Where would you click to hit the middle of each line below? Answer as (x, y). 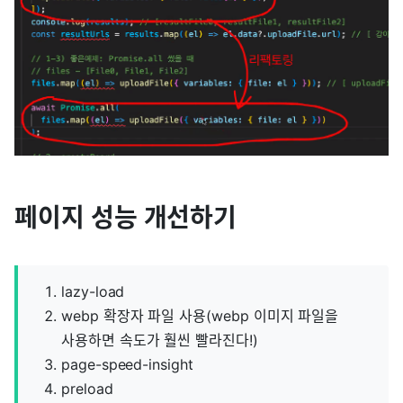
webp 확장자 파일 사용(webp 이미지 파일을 (200, 315)
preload (87, 388)
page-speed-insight (127, 364)
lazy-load (93, 291)
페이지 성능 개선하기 (126, 217)
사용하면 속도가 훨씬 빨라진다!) (160, 340)
